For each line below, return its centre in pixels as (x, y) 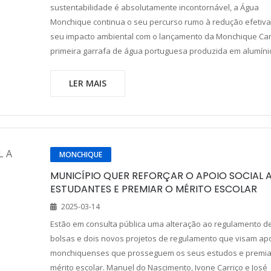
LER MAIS (87, 83)
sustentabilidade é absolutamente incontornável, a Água (154, 7)
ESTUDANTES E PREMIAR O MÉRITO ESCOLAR (153, 189)
